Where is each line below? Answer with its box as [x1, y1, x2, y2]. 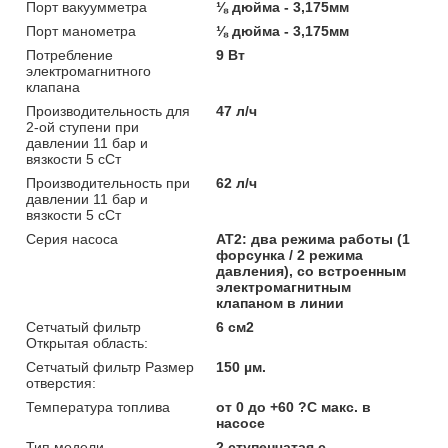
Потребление [26, 46, 113, 63]
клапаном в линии [216, 294, 345, 311]
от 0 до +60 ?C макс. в [216, 398, 372, 415]
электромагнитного [26, 62, 151, 79]
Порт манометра [26, 22, 136, 39]
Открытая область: [26, 334, 148, 351]
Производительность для [26, 102, 190, 119]
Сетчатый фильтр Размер [26, 358, 194, 375]
